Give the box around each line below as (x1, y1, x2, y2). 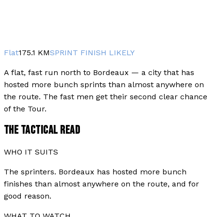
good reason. (4, 191, 51, 201)
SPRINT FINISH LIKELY (50, 47, 135, 57)
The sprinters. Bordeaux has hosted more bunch (4, 167, 186, 177)
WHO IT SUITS (4, 147, 58, 157)
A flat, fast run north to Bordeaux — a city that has (4, 67, 194, 77)
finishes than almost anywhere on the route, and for (4, 179, 199, 189)
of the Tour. (4, 104, 46, 113)
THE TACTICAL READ (4, 123, 80, 138)
